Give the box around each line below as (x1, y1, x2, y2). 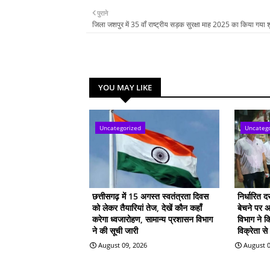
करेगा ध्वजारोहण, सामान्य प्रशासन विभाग (92, 213, 213, 225)
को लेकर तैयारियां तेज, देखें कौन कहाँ (92, 201, 202, 213)
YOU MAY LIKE (98, 81, 152, 93)
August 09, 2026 (98, 240, 147, 250)
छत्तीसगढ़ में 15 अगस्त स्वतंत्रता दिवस (92, 190, 209, 202)
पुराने (97, 8, 108, 17)
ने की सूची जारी (92, 224, 138, 236)
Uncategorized (99, 123, 141, 132)
